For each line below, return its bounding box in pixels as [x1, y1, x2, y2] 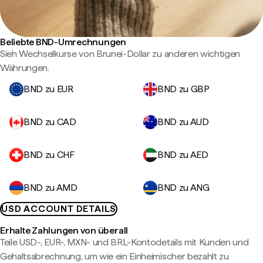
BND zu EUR [23, 83, 73, 95]
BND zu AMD [23, 182, 77, 193]
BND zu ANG [157, 182, 210, 193]
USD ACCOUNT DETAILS [1, 203, 117, 214]
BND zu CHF [23, 149, 75, 160]
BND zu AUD [157, 116, 209, 127]
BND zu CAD [23, 116, 76, 127]
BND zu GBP [157, 83, 210, 95]
